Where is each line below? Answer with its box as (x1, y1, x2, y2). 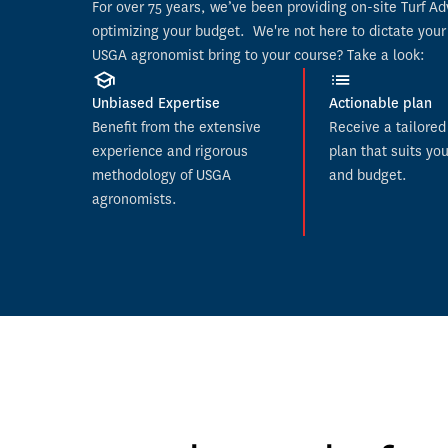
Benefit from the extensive (92, 118, 261, 137)
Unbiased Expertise (92, 94, 220, 113)
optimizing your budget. (92, 22, 249, 41)
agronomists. (92, 190, 177, 209)
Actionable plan (328, 94, 432, 113)
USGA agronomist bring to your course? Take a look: (92, 46, 425, 65)
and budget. (328, 166, 407, 185)
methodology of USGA (92, 166, 231, 185)
